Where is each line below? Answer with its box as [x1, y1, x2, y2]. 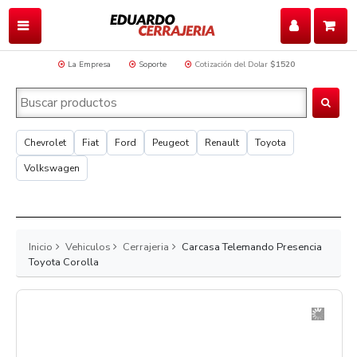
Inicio [29, 240, 53, 254]
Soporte [139, 59, 167, 70]
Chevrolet [24, 136, 66, 149]
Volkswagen [24, 162, 80, 175]
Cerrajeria [123, 240, 170, 254]
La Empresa [68, 59, 111, 70]
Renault [205, 136, 239, 149]
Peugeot [152, 136, 189, 149]
